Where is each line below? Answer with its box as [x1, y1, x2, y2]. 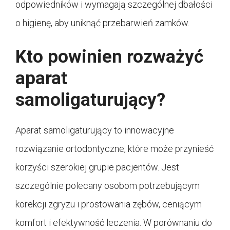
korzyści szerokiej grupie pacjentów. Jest [15, 161, 179, 172]
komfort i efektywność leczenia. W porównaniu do [15, 217, 212, 228]
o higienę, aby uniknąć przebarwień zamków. [15, 17, 189, 28]
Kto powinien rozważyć [15, 46, 203, 67]
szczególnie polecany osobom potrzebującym [15, 180, 200, 191]
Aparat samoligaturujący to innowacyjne [15, 124, 174, 136]
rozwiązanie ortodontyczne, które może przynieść [15, 143, 214, 154]
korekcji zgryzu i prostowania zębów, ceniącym [15, 198, 202, 209]
